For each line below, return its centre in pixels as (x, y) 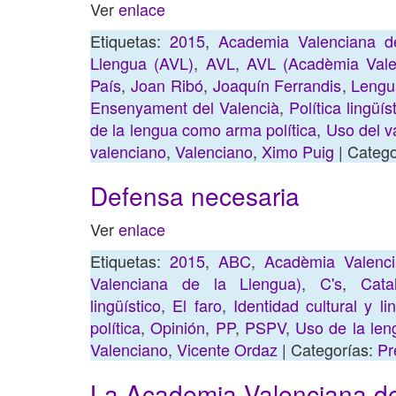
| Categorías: (327, 349)
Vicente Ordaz (227, 349)
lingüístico (126, 305)
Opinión (178, 327)
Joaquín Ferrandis (277, 85)
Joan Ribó (167, 85)
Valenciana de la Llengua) (196, 283)
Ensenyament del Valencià (185, 107)
